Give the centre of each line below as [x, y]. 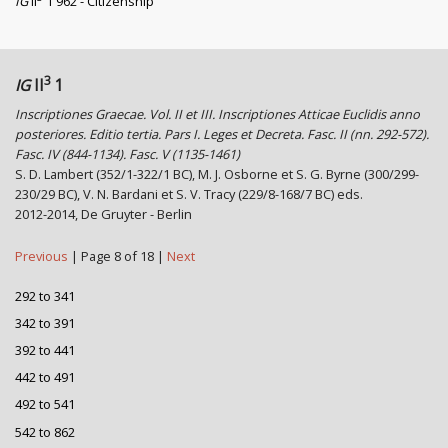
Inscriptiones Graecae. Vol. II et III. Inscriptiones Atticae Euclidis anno [217, 113]
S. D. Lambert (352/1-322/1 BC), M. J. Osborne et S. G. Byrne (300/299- [217, 173]
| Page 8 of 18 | [119, 255]
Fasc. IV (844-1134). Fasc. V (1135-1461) [127, 153]
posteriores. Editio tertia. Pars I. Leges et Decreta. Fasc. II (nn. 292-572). [222, 133]
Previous [43, 255]
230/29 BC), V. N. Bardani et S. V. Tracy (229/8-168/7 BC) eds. [189, 193]
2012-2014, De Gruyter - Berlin [103, 213]
